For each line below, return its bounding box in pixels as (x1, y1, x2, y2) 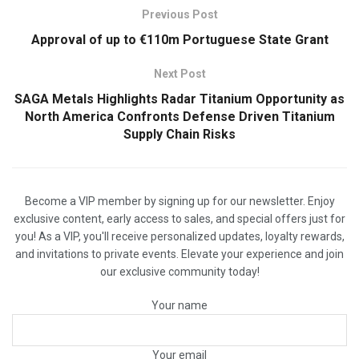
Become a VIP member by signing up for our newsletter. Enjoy (24, 195, 335, 208)
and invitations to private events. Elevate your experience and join (15, 248, 344, 261)
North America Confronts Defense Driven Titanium (24, 109, 335, 125)
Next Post (153, 67, 206, 81)
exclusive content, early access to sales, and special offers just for (14, 212, 345, 226)
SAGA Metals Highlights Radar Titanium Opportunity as (14, 91, 345, 107)
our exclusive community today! (99, 265, 260, 279)
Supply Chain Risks (123, 127, 236, 143)
